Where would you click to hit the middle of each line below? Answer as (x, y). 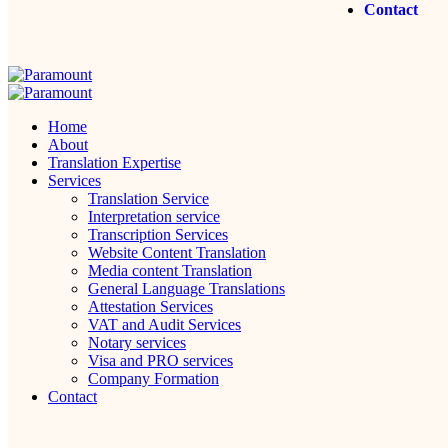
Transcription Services (158, 235)
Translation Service (148, 199)
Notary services (137, 343)
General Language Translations (186, 289)
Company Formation (153, 379)
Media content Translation (170, 271)
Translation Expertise (114, 163)
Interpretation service (154, 217)
